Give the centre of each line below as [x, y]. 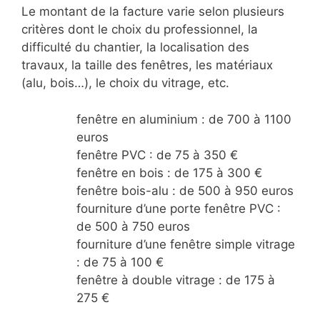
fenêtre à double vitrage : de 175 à [175, 280]
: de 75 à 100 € [120, 262]
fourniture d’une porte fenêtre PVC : [178, 208]
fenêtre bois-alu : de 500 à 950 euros [185, 190]
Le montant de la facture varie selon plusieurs [153, 12]
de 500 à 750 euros [133, 226]
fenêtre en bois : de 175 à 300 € [169, 172]
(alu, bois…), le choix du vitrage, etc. [125, 83]
